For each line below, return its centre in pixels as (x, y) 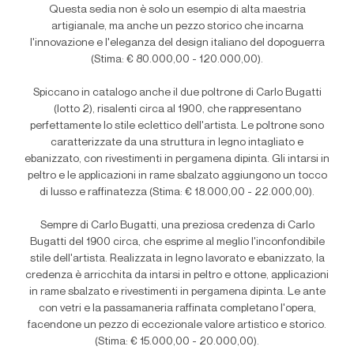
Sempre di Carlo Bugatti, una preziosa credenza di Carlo (177, 225)
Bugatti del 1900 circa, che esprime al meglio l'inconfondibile (177, 242)
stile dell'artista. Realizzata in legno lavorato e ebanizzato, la (177, 258)
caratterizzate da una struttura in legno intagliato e (177, 142)
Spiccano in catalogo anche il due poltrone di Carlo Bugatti (177, 92)
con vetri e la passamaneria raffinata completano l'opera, (177, 308)
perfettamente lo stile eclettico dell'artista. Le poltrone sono (177, 126)
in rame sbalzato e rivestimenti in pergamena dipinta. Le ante (177, 292)
